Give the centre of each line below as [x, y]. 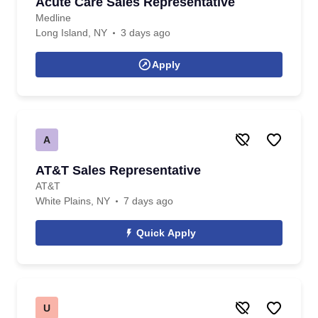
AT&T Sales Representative [118, 170]
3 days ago [146, 33]
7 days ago [148, 201]
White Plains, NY [73, 201]
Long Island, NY [71, 33]
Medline [53, 18]
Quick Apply [166, 233]
